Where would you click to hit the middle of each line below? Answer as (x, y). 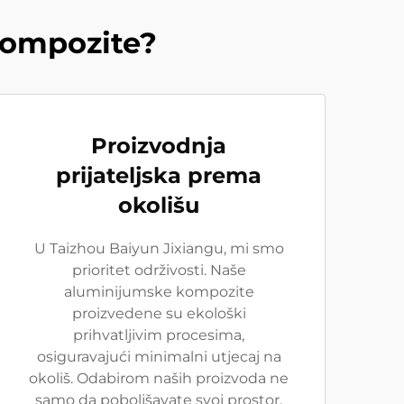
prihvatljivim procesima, (159, 335)
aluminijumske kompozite (159, 292)
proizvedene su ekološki (159, 313)
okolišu (159, 205)
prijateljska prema (159, 175)
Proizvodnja (159, 146)
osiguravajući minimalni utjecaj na (159, 357)
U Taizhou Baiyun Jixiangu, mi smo (159, 248)
